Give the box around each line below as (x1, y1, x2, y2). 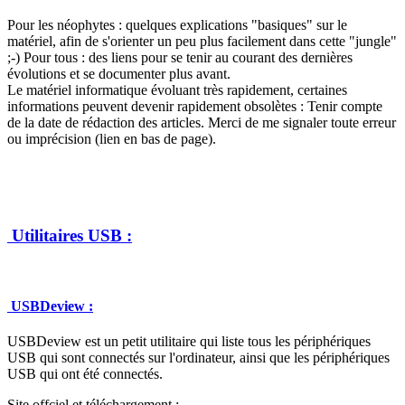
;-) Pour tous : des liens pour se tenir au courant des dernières (7, 49, 353, 65)
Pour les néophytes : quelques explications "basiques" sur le (7, 16, 347, 33)
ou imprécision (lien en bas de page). (7, 130, 216, 146)
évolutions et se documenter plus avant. (7, 65, 231, 81)
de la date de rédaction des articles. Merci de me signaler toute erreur (7, 114, 396, 130)
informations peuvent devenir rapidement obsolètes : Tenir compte (7, 98, 382, 114)
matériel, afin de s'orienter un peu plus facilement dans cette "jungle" (7, 33, 397, 49)
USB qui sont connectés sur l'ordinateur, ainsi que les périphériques (7, 349, 390, 365)
